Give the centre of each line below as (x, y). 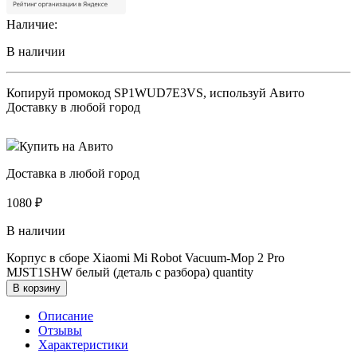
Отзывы (60, 330)
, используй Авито (254, 92)
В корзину (37, 288)
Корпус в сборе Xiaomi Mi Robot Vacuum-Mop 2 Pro (145, 257)
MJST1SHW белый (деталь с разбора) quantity (130, 272)
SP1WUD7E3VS (159, 92)
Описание (66, 316)
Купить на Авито (66, 146)
